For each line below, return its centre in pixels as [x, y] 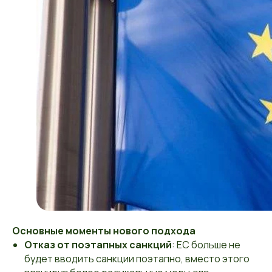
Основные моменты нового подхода [104, 231]
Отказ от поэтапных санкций [98, 245]
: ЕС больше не [206, 245]
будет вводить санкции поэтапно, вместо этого [137, 259]
